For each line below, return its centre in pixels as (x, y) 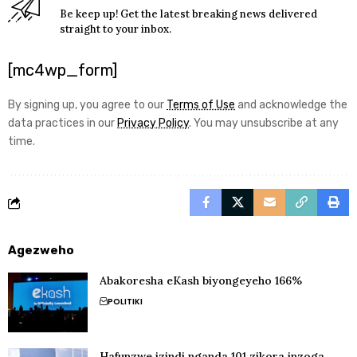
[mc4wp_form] (63, 71)
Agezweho (41, 251)
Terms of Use (201, 105)
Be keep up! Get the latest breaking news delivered (188, 14)
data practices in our (63, 124)
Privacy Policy (153, 124)
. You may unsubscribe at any (264, 124)
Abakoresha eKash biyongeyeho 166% (201, 281)
